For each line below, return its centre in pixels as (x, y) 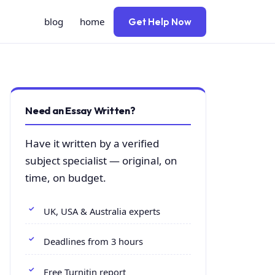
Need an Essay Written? (80, 110)
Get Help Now (160, 21)
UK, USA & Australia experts (102, 211)
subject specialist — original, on (101, 161)
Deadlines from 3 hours (93, 242)
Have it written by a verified (92, 143)
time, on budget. (66, 178)
